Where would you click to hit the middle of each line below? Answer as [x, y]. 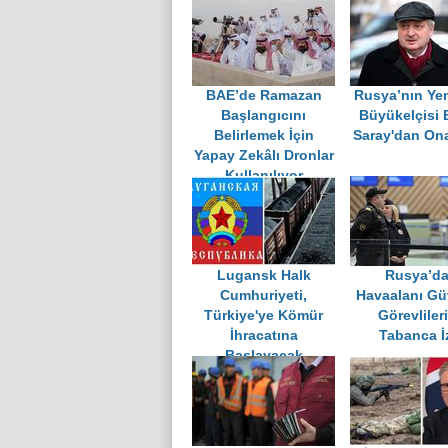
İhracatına [263, 336]
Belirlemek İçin [263, 136]
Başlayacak [263, 356]
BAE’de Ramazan [263, 96]
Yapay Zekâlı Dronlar [263, 156]
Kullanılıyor [263, 176]
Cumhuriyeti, [263, 296]
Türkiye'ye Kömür [263, 316]
